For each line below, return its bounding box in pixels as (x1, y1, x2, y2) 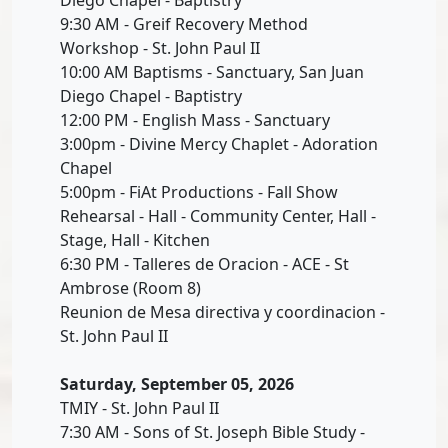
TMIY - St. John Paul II (60, 396, 219, 419)
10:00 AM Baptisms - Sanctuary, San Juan (60, 60, 364, 83)
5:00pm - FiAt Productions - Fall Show (60, 180, 338, 203)
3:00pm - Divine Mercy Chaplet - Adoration (60, 132, 378, 155)
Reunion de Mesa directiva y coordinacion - (60, 300, 385, 323)
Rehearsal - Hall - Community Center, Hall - (60, 204, 376, 227)
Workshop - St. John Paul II (60, 36, 260, 59)
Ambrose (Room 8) (60, 276, 201, 299)
